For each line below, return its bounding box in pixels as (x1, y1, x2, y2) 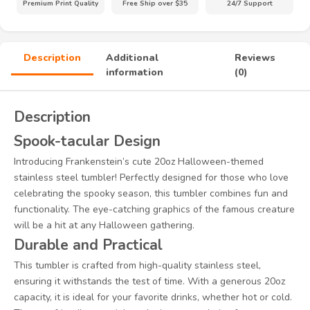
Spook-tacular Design (14, 131, 161, 151)
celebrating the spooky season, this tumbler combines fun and (14, 186, 288, 200)
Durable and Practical (14, 235, 163, 255)
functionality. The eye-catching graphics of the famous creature (14, 202, 295, 216)
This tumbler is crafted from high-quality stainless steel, (14, 258, 261, 272)
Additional (106, 51, 158, 64)
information (106, 65, 163, 79)
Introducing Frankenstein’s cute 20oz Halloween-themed (14, 154, 264, 168)
